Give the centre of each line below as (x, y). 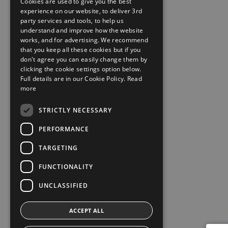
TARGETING (58, 148)
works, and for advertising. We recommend (84, 40)
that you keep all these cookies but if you (81, 50)
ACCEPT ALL (87, 210)
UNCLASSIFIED (63, 185)
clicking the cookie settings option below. (81, 69)
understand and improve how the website (82, 30)
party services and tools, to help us (72, 21)
